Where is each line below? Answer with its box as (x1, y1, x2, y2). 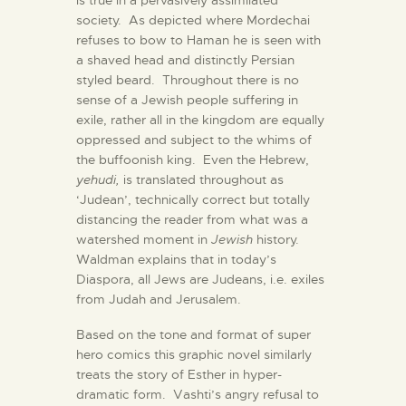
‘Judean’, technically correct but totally (76, 191, 310, 208)
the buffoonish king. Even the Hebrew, (76, 151, 309, 169)
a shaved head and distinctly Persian (76, 52, 295, 69)
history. (253, 231, 303, 248)
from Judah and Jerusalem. (76, 291, 241, 308)
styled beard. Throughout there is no (76, 72, 299, 89)
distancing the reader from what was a (76, 211, 308, 228)
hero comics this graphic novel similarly (76, 345, 312, 362)
